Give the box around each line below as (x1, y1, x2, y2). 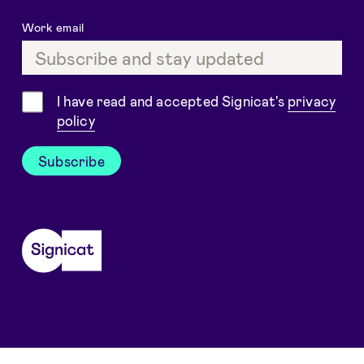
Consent (20, 92, 80, 109)
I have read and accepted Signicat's (56, 93, 288, 110)
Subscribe (38, 152, 105, 169)
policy (56, 112, 95, 129)
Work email (21, 19, 88, 34)
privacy (287, 93, 336, 110)
